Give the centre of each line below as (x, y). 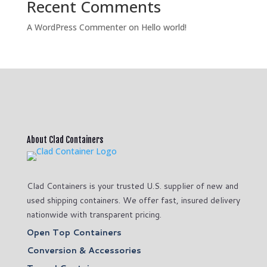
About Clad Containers (65, 139)
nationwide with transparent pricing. (94, 214)
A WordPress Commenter (76, 27)
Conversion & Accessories (84, 250)
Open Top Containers (74, 232)
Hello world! (164, 27)
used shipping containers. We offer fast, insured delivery (133, 200)
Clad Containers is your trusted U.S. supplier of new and (132, 186)
